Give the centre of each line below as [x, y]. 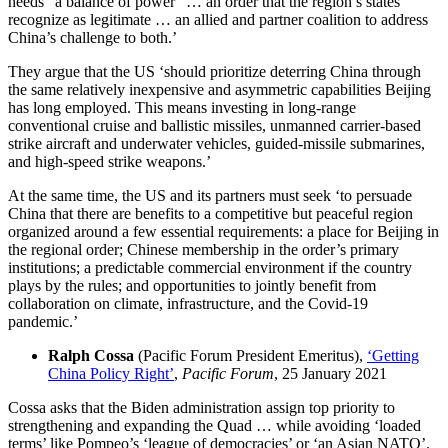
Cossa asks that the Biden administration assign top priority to [201, 407]
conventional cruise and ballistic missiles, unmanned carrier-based [214, 125]
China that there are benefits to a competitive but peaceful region [210, 213]
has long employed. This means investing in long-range [182, 107]
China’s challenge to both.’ [92, 37]
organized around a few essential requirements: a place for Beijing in [223, 231]
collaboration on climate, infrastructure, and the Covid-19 [188, 303]
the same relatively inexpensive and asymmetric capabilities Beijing [219, 89]
